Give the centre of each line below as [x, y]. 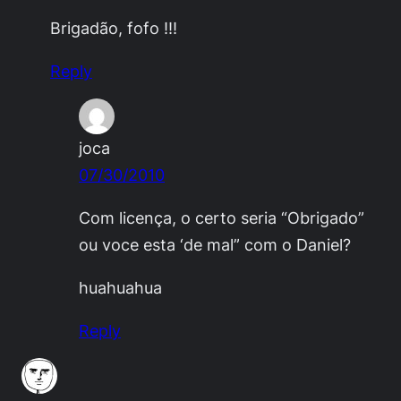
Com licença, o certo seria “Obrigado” [222, 217]
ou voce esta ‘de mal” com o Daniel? [215, 244]
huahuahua [120, 287]
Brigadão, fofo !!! [114, 27]
